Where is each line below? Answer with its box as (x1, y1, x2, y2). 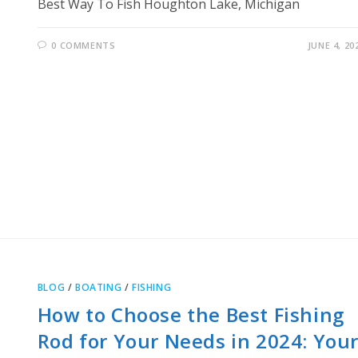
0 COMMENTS (51, 38, 116, 51)
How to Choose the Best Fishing (37, 301, 344, 328)
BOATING (75, 280, 122, 295)
